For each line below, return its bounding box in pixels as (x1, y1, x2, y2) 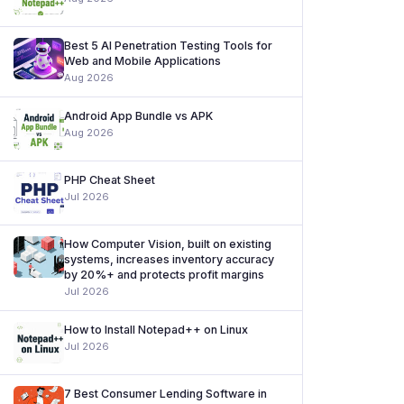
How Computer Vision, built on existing (64, 237, 271, 251)
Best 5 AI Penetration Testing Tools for (64, 39, 272, 52)
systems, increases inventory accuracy (64, 252, 274, 266)
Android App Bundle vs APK (64, 109, 213, 123)
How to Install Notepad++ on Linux (64, 323, 248, 336)
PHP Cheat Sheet (64, 173, 155, 187)
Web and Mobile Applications (64, 54, 221, 68)
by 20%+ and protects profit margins (64, 268, 264, 281)
